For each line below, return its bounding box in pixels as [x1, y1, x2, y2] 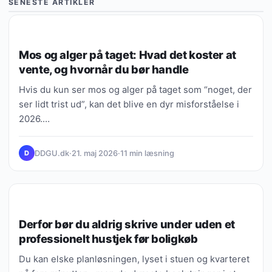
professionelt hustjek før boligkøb [19, 231, 198, 245]
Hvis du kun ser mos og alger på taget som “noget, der [19, 84, 252, 96]
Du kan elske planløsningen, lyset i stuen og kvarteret [19, 253, 250, 265]
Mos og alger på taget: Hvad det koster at [19, 48, 236, 62]
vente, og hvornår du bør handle [19, 63, 189, 76]
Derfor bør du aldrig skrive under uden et [19, 217, 235, 231]
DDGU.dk [35, 148, 69, 158]
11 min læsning [120, 148, 174, 158]
